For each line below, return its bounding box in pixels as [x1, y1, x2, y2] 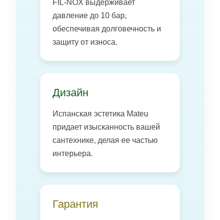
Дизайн [53, 86, 88, 99]
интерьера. [53, 149, 93, 158]
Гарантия [53, 197, 98, 210]
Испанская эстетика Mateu [53, 109, 148, 118]
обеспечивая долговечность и [53, 24, 161, 33]
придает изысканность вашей [53, 122, 160, 131]
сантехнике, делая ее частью [53, 136, 158, 144]
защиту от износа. [53, 37, 117, 46]
